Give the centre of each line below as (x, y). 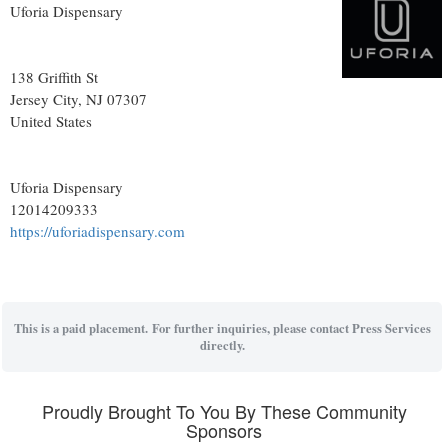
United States (51, 120)
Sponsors (224, 429)
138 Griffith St (54, 76)
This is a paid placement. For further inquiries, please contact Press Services (222, 327)
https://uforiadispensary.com (97, 230)
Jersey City (44, 98)
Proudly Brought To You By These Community (224, 410)
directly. (222, 344)
